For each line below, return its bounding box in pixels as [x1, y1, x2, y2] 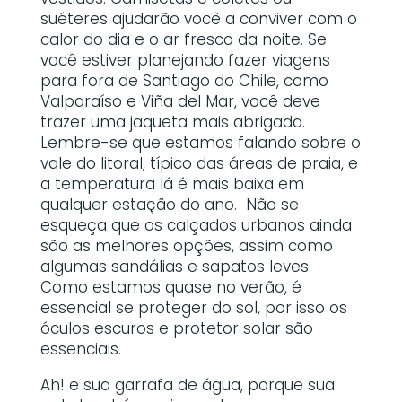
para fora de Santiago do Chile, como [39, 69, 328, 92]
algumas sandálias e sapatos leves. [39, 255, 311, 277]
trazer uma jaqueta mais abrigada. [39, 110, 305, 133]
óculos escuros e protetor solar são [39, 317, 313, 339]
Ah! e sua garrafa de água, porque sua [39, 373, 335, 396]
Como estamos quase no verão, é [39, 275, 301, 298]
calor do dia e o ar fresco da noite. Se [39, 28, 327, 50]
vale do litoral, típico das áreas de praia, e [39, 152, 358, 174]
